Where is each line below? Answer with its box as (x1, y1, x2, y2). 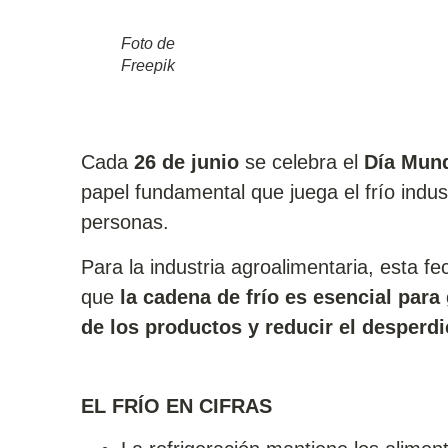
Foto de (120, 35, 175, 53)
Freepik (120, 57, 175, 75)
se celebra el (238, 151, 364, 174)
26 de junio (133, 151, 239, 174)
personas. (80, 211, 169, 234)
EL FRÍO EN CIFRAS (80, 395, 272, 418)
